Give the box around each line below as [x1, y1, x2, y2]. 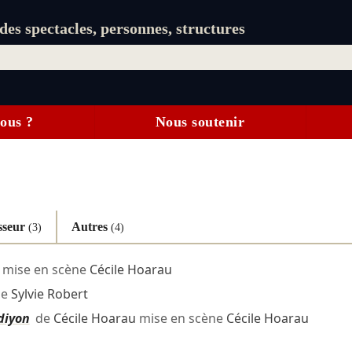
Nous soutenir [155, 114, 245, 130]
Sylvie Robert [10, 285, 88, 303]
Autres [71, 219, 111, 233]
